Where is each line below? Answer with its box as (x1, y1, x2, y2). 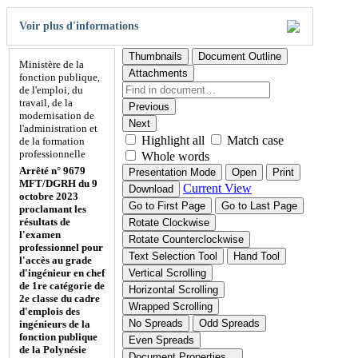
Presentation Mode (129, 165, 216, 178)
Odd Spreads (199, 316, 260, 329)
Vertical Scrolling (129, 266, 206, 279)
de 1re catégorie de (19, 279, 105, 292)
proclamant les (19, 202, 86, 215)
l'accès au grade (19, 253, 92, 266)
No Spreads (129, 316, 183, 329)
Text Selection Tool (129, 249, 217, 262)
